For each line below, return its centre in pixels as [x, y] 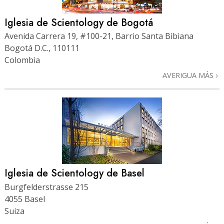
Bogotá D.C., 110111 [42, 48]
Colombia [22, 60]
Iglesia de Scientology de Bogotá [79, 23]
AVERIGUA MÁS [189, 75]
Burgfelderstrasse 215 [46, 187]
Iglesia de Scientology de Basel [74, 173]
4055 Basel [25, 199]
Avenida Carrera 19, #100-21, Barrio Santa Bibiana [99, 36]
